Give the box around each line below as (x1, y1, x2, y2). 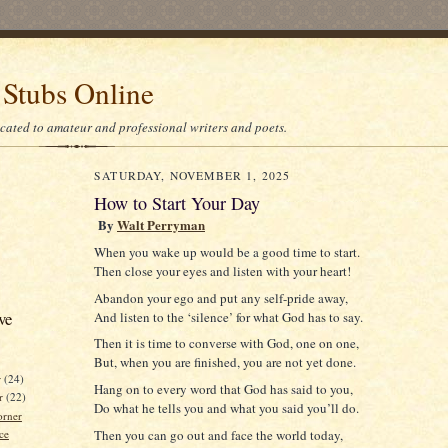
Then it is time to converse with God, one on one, (94, 334, 359, 353)
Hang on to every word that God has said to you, (94, 380, 353, 399)
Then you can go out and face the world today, (94, 425, 343, 444)
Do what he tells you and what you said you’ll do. (94, 399, 359, 418)
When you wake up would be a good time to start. (94, 242, 360, 261)
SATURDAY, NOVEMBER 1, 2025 (94, 168, 291, 183)
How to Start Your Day (94, 191, 260, 215)
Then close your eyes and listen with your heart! (94, 261, 351, 280)
